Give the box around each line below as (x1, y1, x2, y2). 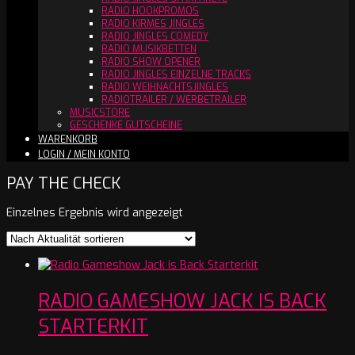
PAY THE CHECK (6, 172, 121, 194)
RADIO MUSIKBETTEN (101, 42, 197, 55)
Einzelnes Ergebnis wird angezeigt (6, 204, 183, 220)
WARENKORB (38, 132, 97, 146)
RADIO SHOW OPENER (101, 55, 200, 68)
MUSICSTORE (70, 105, 130, 119)
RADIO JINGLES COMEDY (101, 29, 208, 43)
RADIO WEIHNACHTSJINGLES (101, 80, 228, 94)
